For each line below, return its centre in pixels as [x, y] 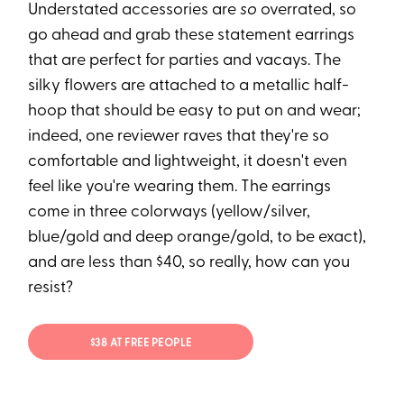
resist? [51, 289]
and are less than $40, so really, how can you [189, 263]
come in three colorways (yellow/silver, [170, 213]
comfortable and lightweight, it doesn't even [188, 162]
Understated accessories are [134, 11]
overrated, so [307, 11]
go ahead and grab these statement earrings [192, 36]
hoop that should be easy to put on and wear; [195, 112]
